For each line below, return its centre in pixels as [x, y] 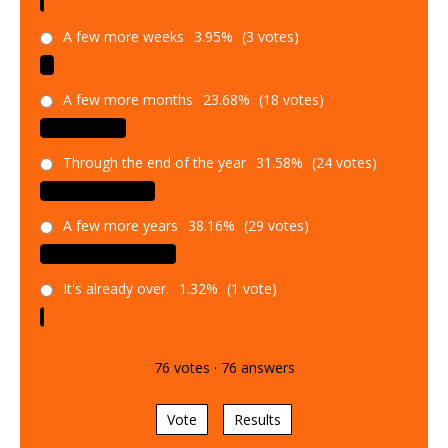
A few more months [128, 99]
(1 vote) [250, 288]
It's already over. [116, 288]
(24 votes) [342, 162]
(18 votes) [289, 99]
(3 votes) [268, 36]
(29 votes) [274, 225]
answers [265, 367]
